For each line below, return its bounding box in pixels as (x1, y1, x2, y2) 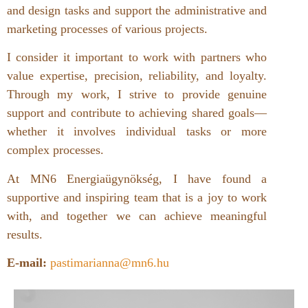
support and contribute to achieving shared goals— (7, 106, 267, 120)
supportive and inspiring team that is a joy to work (7, 190, 267, 204)
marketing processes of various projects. (7, 22, 208, 36)
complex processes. (7, 143, 104, 157)
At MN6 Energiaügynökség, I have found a (7, 171, 267, 186)
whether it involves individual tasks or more (7, 124, 267, 139)
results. (7, 227, 43, 241)
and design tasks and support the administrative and (7, 3, 267, 18)
